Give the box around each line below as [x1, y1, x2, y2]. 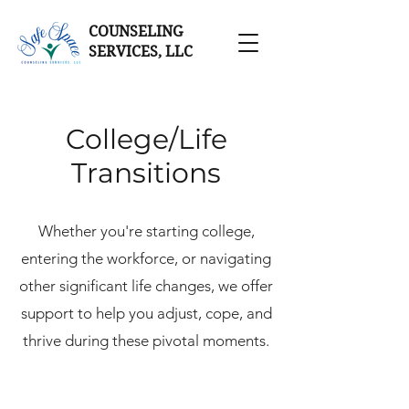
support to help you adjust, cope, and [20, 304, 272, 322]
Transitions [71, 156, 221, 190]
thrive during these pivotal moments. [23, 331, 269, 350]
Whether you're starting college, [37, 222, 255, 240]
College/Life [65, 122, 227, 156]
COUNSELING [89, 23, 183, 40]
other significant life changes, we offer [19, 277, 273, 295]
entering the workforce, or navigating [21, 249, 271, 267]
